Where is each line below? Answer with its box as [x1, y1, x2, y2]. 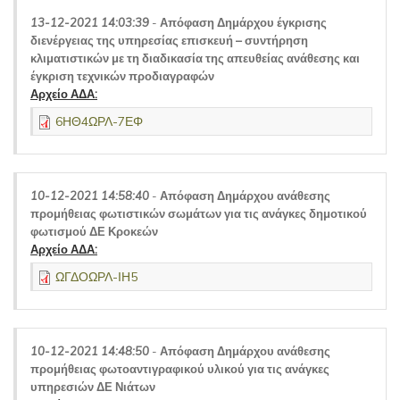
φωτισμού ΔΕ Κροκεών [30, 224, 158, 238]
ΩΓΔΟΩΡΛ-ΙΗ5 [55, 269, 137, 285]
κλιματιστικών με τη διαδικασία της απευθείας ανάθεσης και [30, 51, 360, 65]
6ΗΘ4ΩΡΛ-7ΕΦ [55, 113, 143, 129]
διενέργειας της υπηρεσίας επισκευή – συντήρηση [30, 33, 308, 47]
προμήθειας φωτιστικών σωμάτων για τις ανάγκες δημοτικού [30, 206, 367, 221]
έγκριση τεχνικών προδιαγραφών [30, 69, 214, 83]
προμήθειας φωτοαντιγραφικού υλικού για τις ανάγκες [30, 362, 329, 376]
